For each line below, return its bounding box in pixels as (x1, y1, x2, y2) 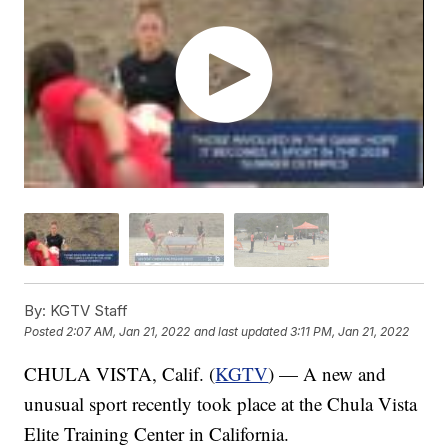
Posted (24, 323, 67, 339)
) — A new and (268, 360, 387, 386)
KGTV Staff (46, 300, 129, 320)
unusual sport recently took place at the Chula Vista (24, 390, 418, 416)
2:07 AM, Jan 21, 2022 (66, 323, 191, 339)
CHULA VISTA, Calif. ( (24, 360, 216, 386)
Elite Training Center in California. (24, 420, 290, 446)
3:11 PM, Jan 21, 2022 (290, 323, 410, 339)
